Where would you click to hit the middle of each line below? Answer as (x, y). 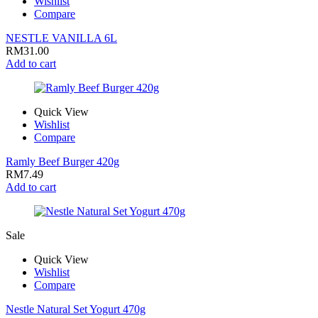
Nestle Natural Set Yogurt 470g (76, 309)
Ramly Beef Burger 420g (62, 161)
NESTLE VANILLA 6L (61, 38)
